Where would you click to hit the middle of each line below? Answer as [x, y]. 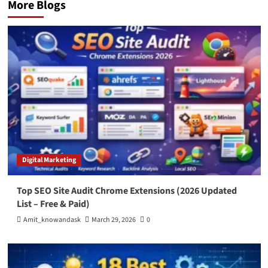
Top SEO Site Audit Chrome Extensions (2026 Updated [127, 191]
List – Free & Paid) [53, 204]
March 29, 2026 [113, 220]
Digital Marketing [49, 160]
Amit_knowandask [52, 220]
